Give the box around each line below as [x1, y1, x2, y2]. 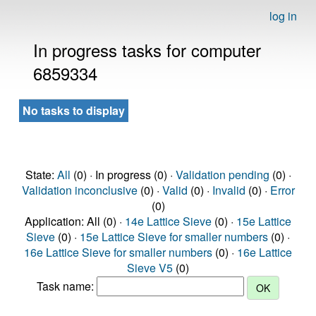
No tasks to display [23, 102, 125, 119]
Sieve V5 [127, 260, 173, 276]
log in [269, 8, 297, 24]
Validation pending [175, 166, 269, 183]
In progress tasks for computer [33, 37, 261, 62]
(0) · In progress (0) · [70, 166, 176, 183]
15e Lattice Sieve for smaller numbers [80, 229, 268, 245]
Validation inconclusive [21, 182, 138, 198]
